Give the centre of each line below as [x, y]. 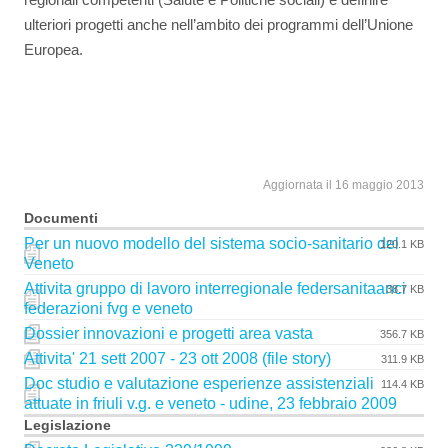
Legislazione [67, 424]
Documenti [61, 217]
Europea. [53, 49]
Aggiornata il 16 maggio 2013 [343, 184]
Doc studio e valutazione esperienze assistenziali [199, 383]
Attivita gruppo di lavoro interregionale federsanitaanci [215, 288]
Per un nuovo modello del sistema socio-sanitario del [211, 243]
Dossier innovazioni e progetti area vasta [168, 333]
